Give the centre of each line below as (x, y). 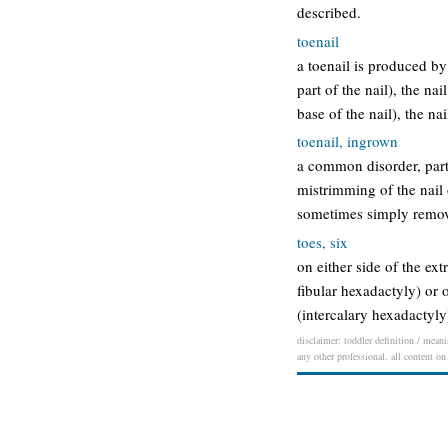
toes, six (322, 241)
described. (329, 12)
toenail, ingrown (347, 141)
